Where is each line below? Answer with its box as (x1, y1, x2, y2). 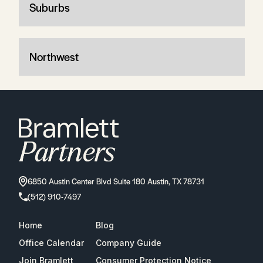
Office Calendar (18, 237, 84, 248)
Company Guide (95, 237, 161, 248)
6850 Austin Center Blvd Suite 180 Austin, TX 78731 (27, 175, 204, 187)
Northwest (29, 48, 79, 65)
